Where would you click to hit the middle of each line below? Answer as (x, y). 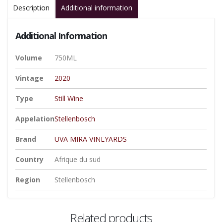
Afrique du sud (78, 160)
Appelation (35, 119)
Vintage (29, 78)
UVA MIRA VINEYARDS (91, 139)
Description (31, 8)
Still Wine (69, 99)
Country (29, 160)
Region (28, 180)
